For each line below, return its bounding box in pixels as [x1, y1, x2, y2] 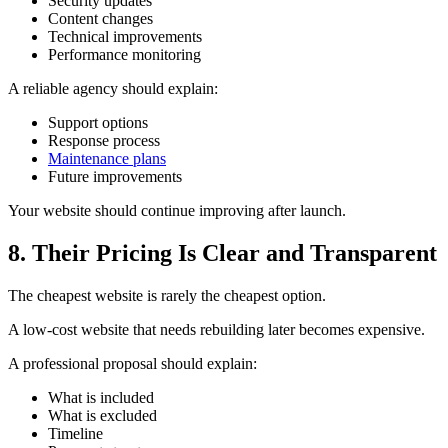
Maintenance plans [48, 150, 166, 168]
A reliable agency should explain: [8, 80, 218, 98]
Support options [48, 114, 148, 132]
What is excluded [48, 406, 157, 424]
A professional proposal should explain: [8, 354, 257, 372]
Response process [48, 132, 160, 150]
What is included [48, 388, 154, 406]
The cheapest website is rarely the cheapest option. [8, 286, 326, 304]
